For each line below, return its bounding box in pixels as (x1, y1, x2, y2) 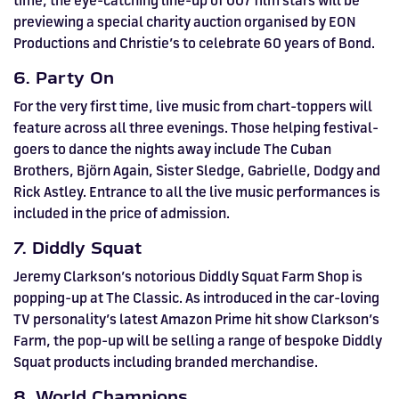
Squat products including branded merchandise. (13, 353, 318, 371)
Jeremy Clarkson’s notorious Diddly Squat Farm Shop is (13, 267, 362, 286)
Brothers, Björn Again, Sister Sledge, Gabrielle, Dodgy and (13, 161, 380, 180)
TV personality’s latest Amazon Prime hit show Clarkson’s (13, 310, 379, 329)
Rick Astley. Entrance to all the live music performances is (13, 183, 380, 201)
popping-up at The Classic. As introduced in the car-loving (13, 289, 379, 307)
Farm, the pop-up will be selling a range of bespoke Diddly (13, 331, 382, 350)
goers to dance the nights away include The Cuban (13, 140, 331, 159)
